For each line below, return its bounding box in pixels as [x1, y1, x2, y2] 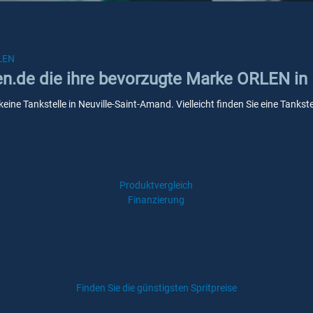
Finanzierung [128, 194, 185, 205]
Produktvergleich [119, 180, 194, 191]
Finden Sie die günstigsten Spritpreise [76, 282, 237, 293]
